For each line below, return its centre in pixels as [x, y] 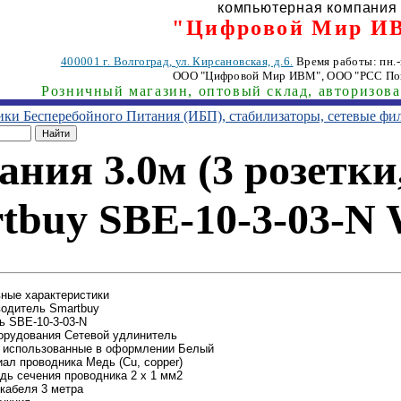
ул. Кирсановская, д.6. [234, 61]
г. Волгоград [137, 61]
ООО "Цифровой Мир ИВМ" [247, 76]
